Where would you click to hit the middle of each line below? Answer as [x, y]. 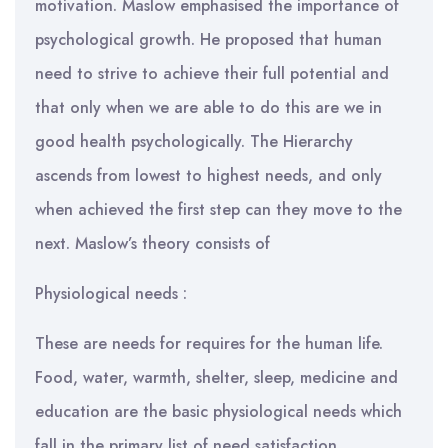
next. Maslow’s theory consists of [152, 243]
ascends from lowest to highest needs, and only [208, 175]
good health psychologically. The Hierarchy [194, 141]
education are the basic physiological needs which [218, 411]
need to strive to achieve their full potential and [212, 73]
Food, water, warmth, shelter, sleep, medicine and [216, 377]
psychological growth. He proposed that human [208, 39]
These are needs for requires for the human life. [209, 343]
